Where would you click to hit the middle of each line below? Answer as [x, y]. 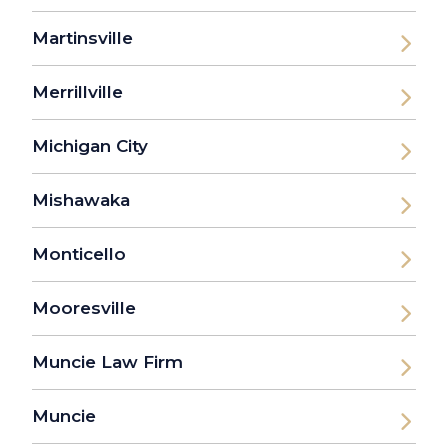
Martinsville [82, 38]
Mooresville [84, 308]
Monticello [79, 254]
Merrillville [77, 92]
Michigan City [90, 146]
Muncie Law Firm [107, 362]
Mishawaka [81, 200]
